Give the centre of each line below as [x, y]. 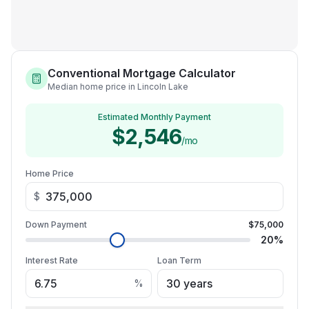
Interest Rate [52, 260]
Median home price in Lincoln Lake [118, 87]
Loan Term [179, 260]
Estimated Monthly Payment [154, 117]
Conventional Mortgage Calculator [142, 73]
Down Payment [56, 225]
